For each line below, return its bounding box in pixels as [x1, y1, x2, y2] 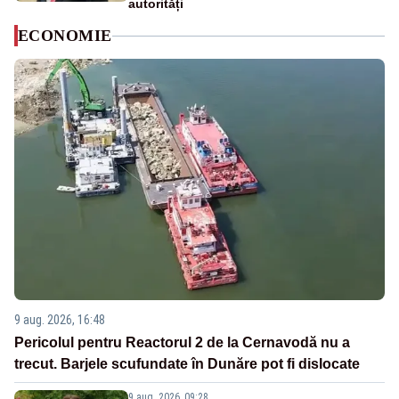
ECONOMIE [18, 27, 112, 45]
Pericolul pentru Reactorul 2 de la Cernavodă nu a [14, 335, 350, 351]
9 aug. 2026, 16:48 [14, 313, 105, 328]
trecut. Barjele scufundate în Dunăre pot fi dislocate [14, 356, 360, 372]
